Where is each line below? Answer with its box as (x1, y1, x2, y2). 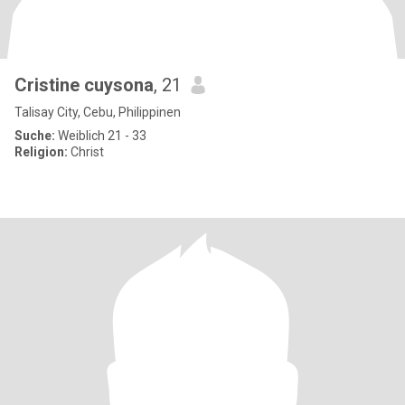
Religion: (14, 145, 68, 159)
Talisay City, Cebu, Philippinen (14, 105, 181, 119)
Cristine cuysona (14, 74, 154, 96)
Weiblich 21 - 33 (55, 128, 146, 143)
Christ (68, 145, 104, 159)
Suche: (14, 128, 55, 143)
